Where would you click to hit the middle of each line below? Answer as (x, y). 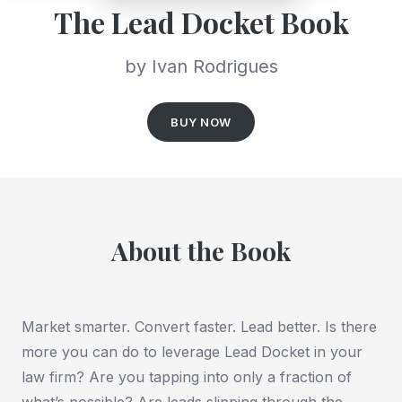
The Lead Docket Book (201, 22)
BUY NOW (201, 122)
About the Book (201, 250)
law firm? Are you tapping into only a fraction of (187, 376)
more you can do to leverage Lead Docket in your (192, 351)
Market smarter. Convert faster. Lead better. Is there (199, 326)
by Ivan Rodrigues (201, 66)
